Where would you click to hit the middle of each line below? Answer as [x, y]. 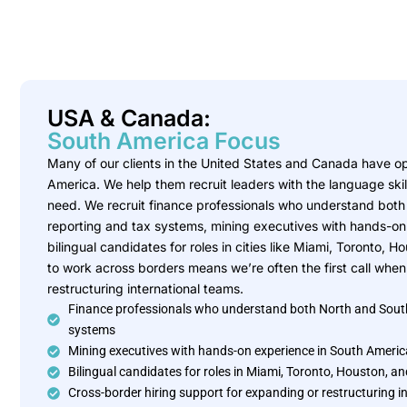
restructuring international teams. [145, 288]
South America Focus [164, 141]
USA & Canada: [129, 118]
